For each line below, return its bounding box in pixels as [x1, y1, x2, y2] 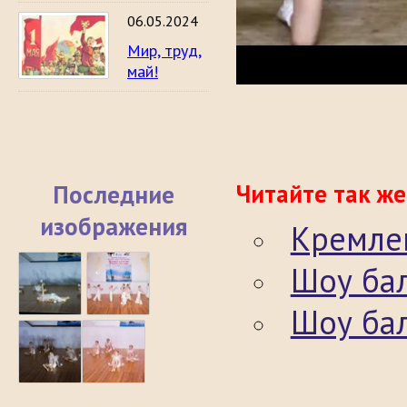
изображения [40, 211, 187, 242]
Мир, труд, [127, 40, 202, 61]
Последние [53, 179, 174, 210]
